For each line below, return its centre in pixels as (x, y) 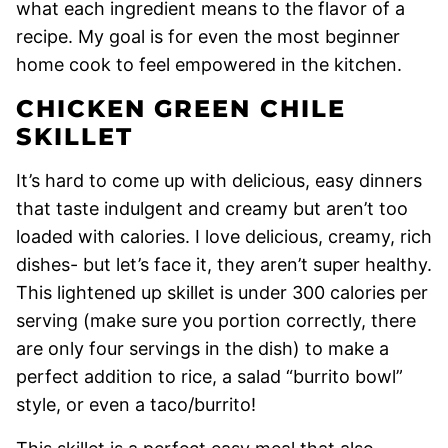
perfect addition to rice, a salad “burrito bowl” (209, 376)
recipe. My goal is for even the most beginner (208, 36)
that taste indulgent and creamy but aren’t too (212, 208)
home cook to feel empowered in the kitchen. (209, 64)
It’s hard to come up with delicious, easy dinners (219, 180)
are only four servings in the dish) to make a (202, 348)
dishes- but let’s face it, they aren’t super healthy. (224, 264)
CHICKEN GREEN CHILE (181, 108)
